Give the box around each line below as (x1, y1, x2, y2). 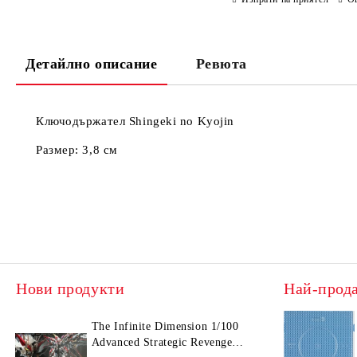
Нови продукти (16, 280, 125, 297)
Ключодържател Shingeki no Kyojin (36, 115, 234, 127)
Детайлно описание (25, 56, 158, 72)
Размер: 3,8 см (36, 143, 118, 156)
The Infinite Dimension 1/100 (91, 320, 239, 332)
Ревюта (195, 56, 247, 72)
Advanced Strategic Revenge (91, 336, 233, 348)
